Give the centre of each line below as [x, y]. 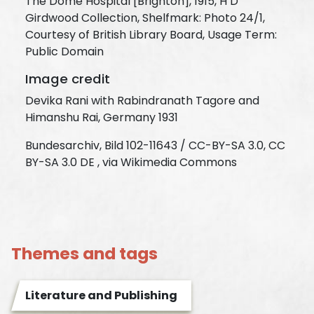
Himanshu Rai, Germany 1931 [102, 117]
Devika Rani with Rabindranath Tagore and [142, 100]
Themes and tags [84, 253]
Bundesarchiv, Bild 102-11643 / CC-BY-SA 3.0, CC [155, 145]
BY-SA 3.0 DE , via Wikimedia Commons [131, 162]
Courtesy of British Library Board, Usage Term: [151, 34]
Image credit [68, 78]
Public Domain [64, 51]
